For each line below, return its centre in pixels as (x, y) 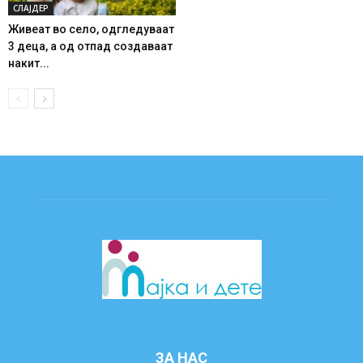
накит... (29, 64)
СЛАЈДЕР (31, 9)
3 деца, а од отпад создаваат (90, 47)
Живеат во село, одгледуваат (91, 30)
